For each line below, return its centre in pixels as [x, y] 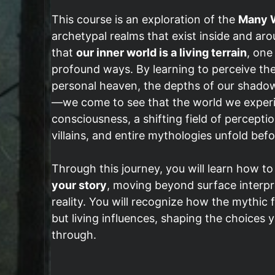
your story [79, 185]
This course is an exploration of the [145, 19]
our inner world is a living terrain [161, 52]
